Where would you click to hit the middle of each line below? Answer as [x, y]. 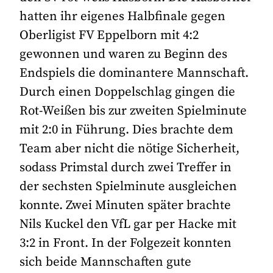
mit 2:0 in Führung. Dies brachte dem [127, 130]
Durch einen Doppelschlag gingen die [128, 92]
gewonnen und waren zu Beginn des [124, 55]
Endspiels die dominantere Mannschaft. [134, 73]
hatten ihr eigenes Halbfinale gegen [123, 17]
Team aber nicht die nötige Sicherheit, [130, 149]
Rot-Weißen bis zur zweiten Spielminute [133, 111]
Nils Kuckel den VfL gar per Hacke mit [128, 225]
